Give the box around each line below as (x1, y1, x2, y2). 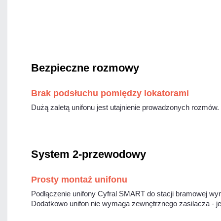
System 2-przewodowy (31, 148, 146, 161)
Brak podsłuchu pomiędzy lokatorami (31, 88, 189, 99)
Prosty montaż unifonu (31, 175, 127, 185)
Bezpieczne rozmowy (31, 62, 139, 74)
